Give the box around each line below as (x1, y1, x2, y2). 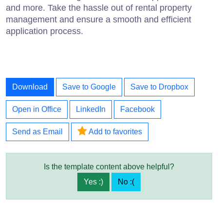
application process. (6, 26, 83, 36)
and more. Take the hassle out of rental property (6, 2, 192, 13)
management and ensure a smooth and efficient (6, 14, 191, 24)
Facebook (120, 105, 155, 113)
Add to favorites (87, 127, 142, 136)
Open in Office (12, 105, 61, 113)
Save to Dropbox (130, 82, 188, 91)
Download (12, 82, 48, 91)
